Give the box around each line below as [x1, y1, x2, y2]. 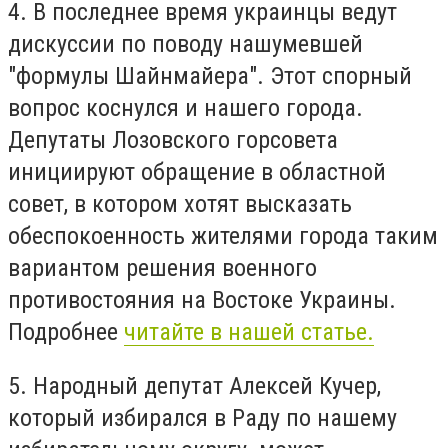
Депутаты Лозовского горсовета [8, 126, 338, 155]
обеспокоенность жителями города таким [8, 222, 438, 251]
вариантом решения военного [8, 254, 317, 283]
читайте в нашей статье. [124, 318, 374, 347]
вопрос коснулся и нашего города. [8, 94, 363, 123]
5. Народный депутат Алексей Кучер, [8, 371, 381, 400]
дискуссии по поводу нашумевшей [8, 30, 363, 59]
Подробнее [8, 318, 124, 347]
